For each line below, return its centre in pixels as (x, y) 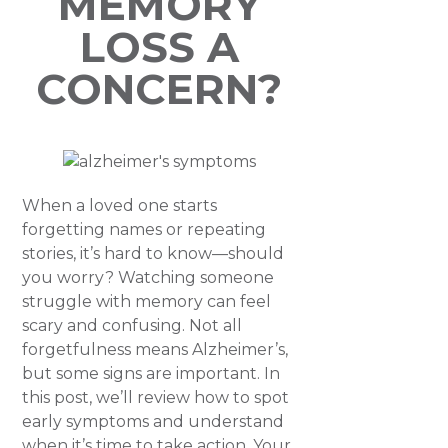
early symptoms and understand (153, 421)
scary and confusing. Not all (132, 325)
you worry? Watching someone (148, 277)
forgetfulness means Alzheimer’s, (155, 349)
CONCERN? (159, 89)
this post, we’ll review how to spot (156, 397)
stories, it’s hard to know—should (153, 253)
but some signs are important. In (151, 373)
